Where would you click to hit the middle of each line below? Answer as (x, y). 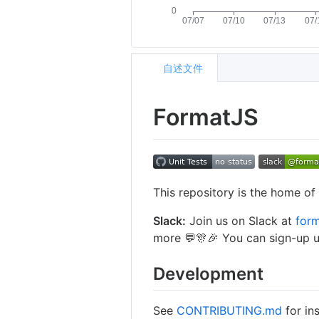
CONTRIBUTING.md (230, 310)
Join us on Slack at (241, 220)
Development (209, 273)
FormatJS (206, 117)
